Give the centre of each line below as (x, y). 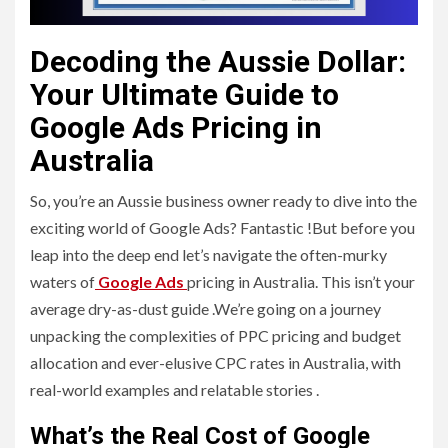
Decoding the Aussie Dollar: (218, 62)
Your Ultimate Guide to (184, 95)
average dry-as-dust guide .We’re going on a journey (205, 309)
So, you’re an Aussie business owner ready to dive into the (223, 201)
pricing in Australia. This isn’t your (301, 282)
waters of (62, 282)
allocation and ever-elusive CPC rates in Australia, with (215, 363)
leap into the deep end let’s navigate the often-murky (208, 255)
